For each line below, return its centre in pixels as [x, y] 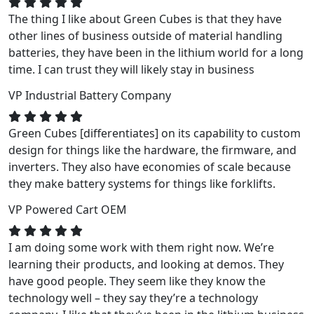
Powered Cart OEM [76, 210]
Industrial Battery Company [98, 95]
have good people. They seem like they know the [137, 281]
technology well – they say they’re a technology [133, 298]
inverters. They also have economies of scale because [150, 167]
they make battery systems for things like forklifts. [142, 184]
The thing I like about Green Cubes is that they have [145, 19]
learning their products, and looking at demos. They [146, 264]
